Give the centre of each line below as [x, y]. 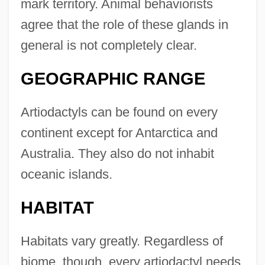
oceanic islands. [66, 174]
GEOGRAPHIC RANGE [113, 79]
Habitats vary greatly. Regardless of [122, 241]
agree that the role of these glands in [124, 25]
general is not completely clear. [109, 46]
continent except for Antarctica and [119, 133]
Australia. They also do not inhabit [117, 154]
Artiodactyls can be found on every [119, 112]
